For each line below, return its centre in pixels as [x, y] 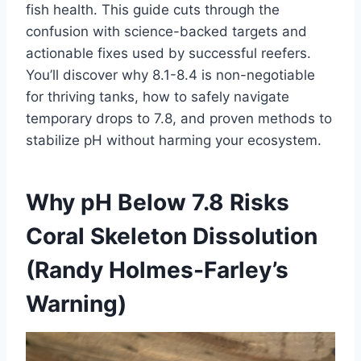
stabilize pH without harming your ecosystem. [174, 141]
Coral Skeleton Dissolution [172, 237]
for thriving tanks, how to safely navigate [158, 97]
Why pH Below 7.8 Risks [158, 203]
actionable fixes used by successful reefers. [168, 54]
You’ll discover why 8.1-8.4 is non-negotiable [170, 75]
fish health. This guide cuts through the [153, 10]
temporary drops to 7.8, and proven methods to [179, 119]
